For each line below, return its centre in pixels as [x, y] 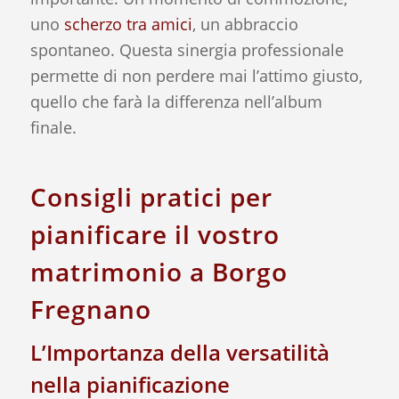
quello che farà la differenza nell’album [176, 102]
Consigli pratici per [151, 197]
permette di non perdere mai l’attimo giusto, [196, 76]
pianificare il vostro [155, 235]
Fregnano [90, 309]
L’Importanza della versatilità [179, 353]
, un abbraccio [245, 24]
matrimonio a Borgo [159, 272]
